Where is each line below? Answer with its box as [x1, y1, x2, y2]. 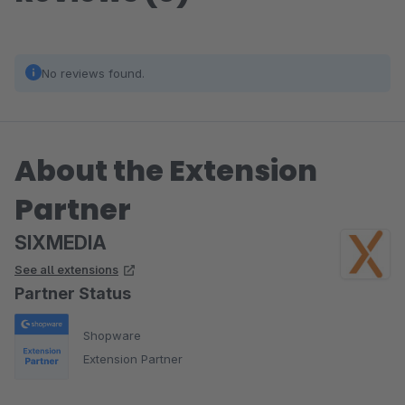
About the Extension [14, 150, 317, 191]
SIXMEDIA [14, 231, 107, 254]
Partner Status [14, 284, 131, 303]
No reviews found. [42, 66, 145, 80]
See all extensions [14, 262, 118, 277]
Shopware [83, 327, 141, 343]
